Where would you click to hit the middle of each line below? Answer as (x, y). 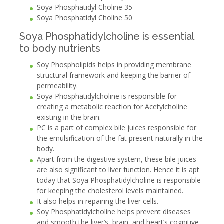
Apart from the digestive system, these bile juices (116, 159)
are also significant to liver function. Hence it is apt (118, 170)
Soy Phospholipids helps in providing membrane (114, 65)
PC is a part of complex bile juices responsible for (116, 128)
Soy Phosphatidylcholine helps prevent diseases (114, 212)
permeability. (57, 86)
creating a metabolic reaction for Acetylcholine (112, 107)
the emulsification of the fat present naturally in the (120, 138)
